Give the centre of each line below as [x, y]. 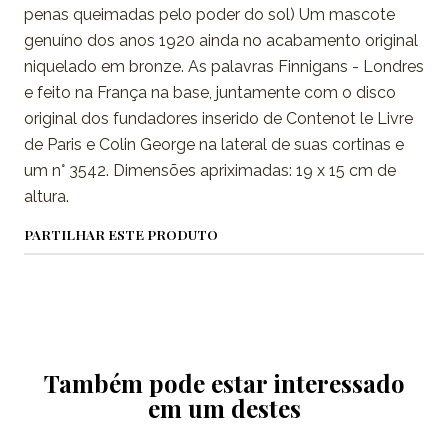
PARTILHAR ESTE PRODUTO [121, 234]
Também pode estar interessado [224, 383]
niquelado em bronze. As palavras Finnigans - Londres [224, 67]
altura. [46, 197]
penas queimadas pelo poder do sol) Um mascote [209, 15]
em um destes [224, 408]
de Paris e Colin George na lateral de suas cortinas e [214, 145]
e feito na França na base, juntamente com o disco [210, 93]
